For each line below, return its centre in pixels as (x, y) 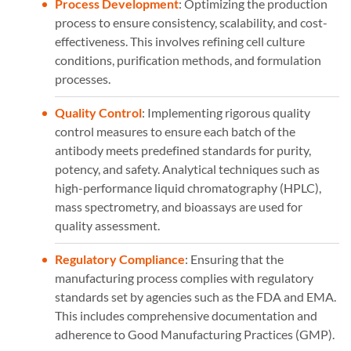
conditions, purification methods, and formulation (188, 60)
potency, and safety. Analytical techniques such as (187, 169)
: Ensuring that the (234, 259)
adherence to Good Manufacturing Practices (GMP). (195, 335)
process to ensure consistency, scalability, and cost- (191, 23)
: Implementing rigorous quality (226, 113)
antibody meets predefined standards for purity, (183, 150)
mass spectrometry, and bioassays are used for (179, 207)
